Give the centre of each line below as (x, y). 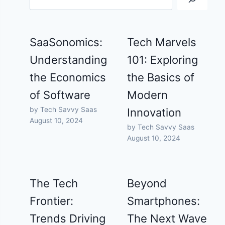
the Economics (68, 78)
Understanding (69, 60)
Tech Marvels (162, 42)
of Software (60, 95)
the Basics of (161, 78)
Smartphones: (164, 201)
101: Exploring (163, 60)
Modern (148, 95)
